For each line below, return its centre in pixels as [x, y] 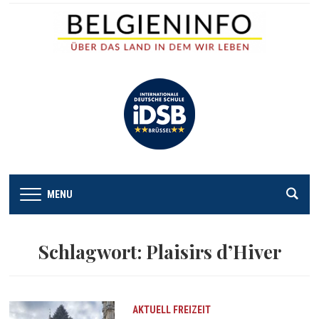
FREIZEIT [192, 309]
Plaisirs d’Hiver [214, 251]
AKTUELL [151, 309]
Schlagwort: [92, 251]
